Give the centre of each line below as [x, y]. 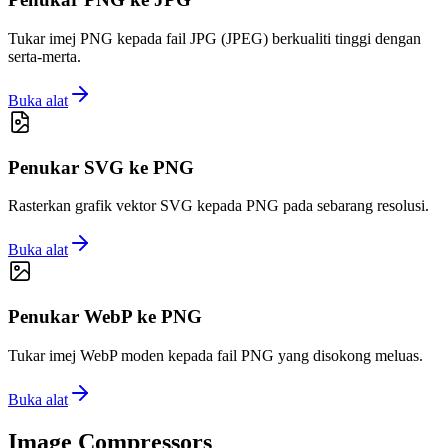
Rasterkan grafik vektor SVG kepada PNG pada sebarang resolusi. [218, 206]
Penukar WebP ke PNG [105, 317]
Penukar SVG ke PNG [101, 167]
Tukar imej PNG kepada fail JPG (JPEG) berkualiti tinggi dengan [214, 38]
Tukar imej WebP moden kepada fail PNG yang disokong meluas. [215, 355]
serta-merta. [44, 56]
